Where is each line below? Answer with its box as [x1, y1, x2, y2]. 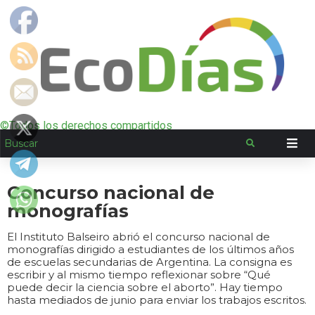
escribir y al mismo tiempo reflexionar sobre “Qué [7, 268, 271, 281]
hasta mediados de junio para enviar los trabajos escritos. [7, 293, 307, 307]
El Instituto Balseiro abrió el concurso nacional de [7, 230, 270, 243]
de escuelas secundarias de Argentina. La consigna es [7, 255, 292, 269]
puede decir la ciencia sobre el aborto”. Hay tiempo [7, 281, 283, 294]
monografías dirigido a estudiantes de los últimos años [7, 243, 294, 256]
